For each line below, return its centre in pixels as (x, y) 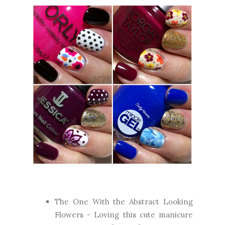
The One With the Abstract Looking (124, 202)
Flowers (69, 215)
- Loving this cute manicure (138, 215)
